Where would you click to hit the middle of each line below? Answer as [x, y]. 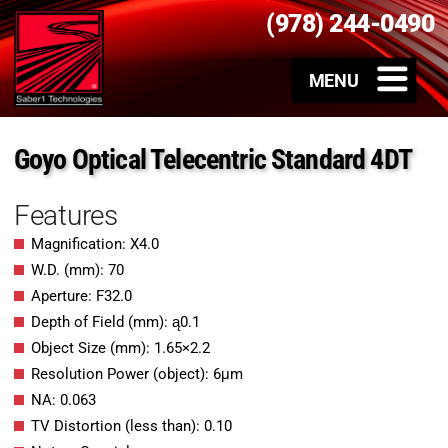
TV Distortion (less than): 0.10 [131, 426]
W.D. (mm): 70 [77, 270]
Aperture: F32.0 [81, 296]
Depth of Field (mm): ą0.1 [115, 322]
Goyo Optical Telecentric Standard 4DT [213, 160]
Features [66, 216]
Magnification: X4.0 [95, 244]
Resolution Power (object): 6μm [137, 374]
